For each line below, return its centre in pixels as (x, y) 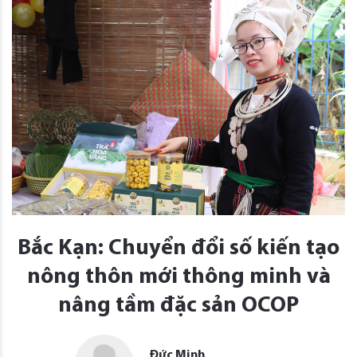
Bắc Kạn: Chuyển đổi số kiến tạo (178, 249)
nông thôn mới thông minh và (178, 278)
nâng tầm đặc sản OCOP (178, 306)
